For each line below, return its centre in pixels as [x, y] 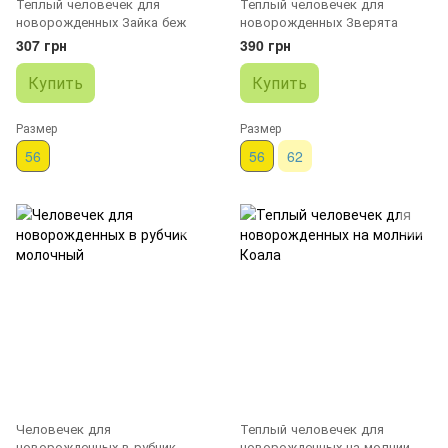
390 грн [265, 44]
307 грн [41, 44]
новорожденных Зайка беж [101, 21]
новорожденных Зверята [319, 21]
